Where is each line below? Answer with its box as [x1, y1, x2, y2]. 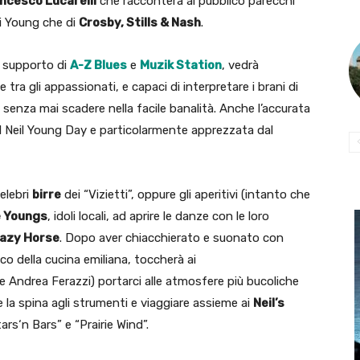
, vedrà [222, 58, 259, 73]
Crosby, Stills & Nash [79, 15, 201, 31]
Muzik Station [140, 58, 222, 73]
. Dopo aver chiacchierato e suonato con [59, 231, 284, 246]
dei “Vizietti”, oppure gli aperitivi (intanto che [61, 187, 310, 202]
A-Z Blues [70, 58, 127, 73]
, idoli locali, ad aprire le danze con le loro [47, 209, 269, 224]
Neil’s [253, 296, 284, 311]
